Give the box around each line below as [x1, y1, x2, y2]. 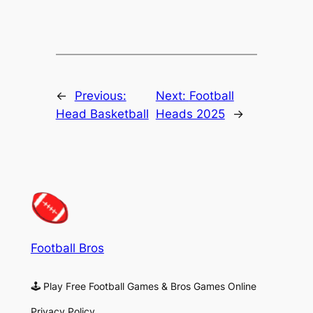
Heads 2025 [155, 106, 225, 121]
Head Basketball [55, 106, 149, 121]
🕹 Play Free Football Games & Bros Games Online [30, 279, 256, 292]
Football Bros [30, 240, 104, 255]
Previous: [74, 88, 126, 103]
